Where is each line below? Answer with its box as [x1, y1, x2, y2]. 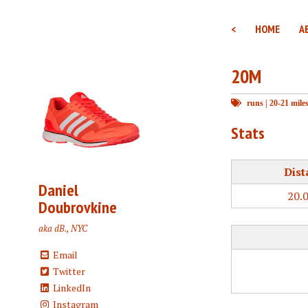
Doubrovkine [38, 197, 117, 219]
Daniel [38, 179, 78, 201]
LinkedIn [50, 281, 91, 295]
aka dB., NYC [38, 223, 87, 235]
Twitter [50, 265, 85, 278]
